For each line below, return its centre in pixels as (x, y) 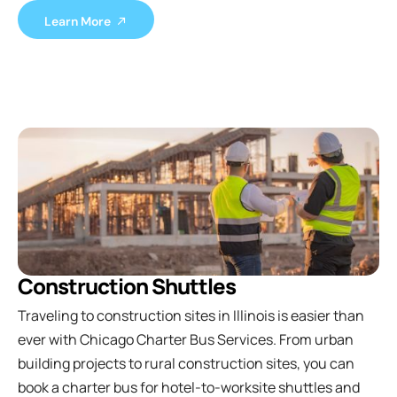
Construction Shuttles (127, 285)
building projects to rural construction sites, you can (186, 363)
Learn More (78, 22)
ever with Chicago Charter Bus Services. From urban (186, 339)
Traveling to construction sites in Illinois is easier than (191, 315)
